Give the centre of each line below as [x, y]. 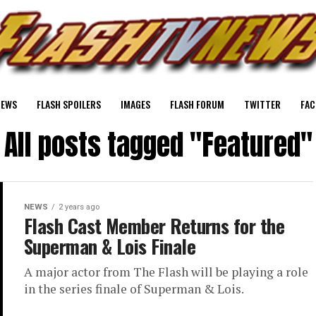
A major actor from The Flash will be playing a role [166, 272]
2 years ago [79, 207]
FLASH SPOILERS [69, 104]
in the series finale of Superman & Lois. [134, 289]
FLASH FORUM [197, 104]
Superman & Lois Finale [110, 246]
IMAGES [135, 104]
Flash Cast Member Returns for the [154, 226]
